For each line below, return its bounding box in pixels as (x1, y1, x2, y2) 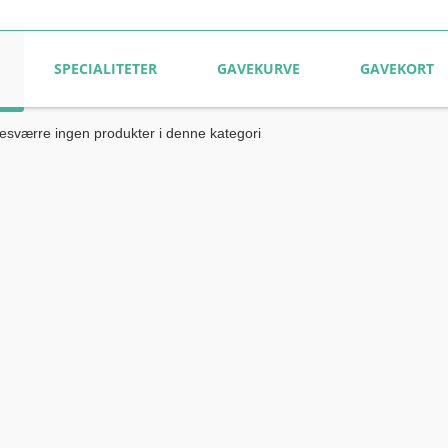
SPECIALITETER (54, 59, 157, 78)
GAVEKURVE (217, 59, 300, 78)
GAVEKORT (360, 59, 434, 78)
